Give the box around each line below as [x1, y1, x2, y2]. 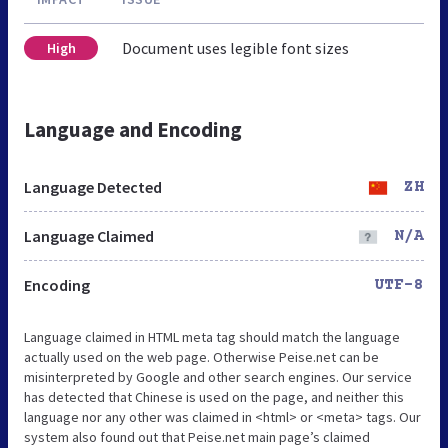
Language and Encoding [24, 115, 242, 143]
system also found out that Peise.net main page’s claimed [24, 427, 370, 446]
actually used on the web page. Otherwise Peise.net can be [24, 347, 379, 366]
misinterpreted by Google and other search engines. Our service [24, 367, 412, 386]
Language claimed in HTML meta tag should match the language [24, 327, 400, 346]
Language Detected [24, 176, 162, 197]
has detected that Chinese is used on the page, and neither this [24, 387, 404, 406]
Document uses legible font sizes [122, 37, 349, 58]
